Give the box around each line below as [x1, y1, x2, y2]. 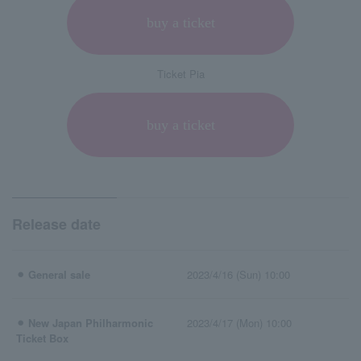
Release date [12, 214, 101, 234]
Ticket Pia [156, 66, 205, 81]
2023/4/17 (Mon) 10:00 [187, 315, 292, 331]
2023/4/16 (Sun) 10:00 [187, 267, 290, 283]
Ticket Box [16, 330, 68, 346]
